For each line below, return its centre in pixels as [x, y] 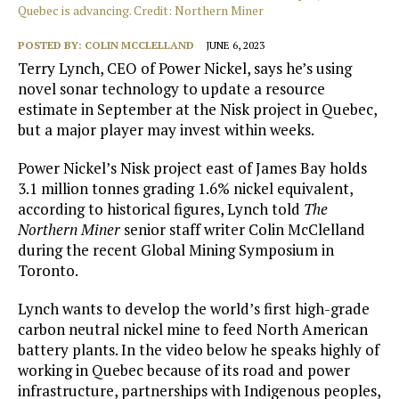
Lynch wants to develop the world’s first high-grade [194, 309]
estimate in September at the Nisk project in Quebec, [197, 110]
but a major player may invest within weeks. [166, 130]
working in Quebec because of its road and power [184, 370]
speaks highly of [325, 350]
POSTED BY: [51, 45]
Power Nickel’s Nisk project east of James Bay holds [192, 168]
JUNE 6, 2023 [235, 45]
